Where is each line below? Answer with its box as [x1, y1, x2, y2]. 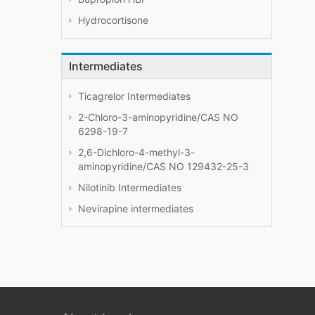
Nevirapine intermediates [78, 202, 193, 215]
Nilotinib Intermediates [78, 181, 181, 194]
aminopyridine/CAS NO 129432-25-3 [78, 160, 249, 173]
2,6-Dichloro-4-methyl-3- [78, 146, 195, 159]
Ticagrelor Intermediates [78, 90, 191, 103]
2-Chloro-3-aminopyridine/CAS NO [78, 111, 238, 124]
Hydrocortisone [78, 14, 148, 27]
